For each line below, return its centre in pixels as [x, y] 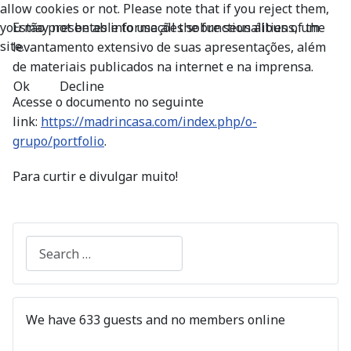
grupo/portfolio [58, 141]
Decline [82, 86]
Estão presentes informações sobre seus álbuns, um [166, 27]
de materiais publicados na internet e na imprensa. [163, 67]
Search [45, 244]
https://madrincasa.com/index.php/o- [149, 121]
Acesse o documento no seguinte [108, 102]
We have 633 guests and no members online [156, 320]
